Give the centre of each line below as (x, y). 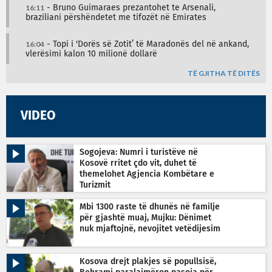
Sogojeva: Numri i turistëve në (139, 153)
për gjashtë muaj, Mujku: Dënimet (145, 218)
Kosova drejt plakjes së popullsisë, (148, 262)
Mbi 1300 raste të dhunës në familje (150, 207)
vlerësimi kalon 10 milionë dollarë (91, 54)
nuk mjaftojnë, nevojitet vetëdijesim (150, 229)
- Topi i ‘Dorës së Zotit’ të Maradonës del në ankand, (147, 45)
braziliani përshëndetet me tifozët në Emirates (116, 18)
